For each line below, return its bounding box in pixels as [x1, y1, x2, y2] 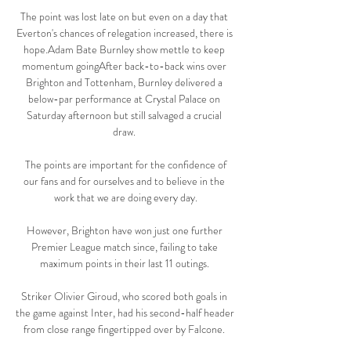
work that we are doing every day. [53, 190, 197, 206]
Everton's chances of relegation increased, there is [16, 25, 233, 42]
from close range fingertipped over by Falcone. [24, 321, 227, 338]
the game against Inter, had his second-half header [16, 305, 234, 321]
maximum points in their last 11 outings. [39, 255, 212, 272]
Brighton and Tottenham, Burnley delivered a [26, 74, 223, 91]
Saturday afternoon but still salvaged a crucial [27, 107, 222, 124]
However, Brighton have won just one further [26, 223, 223, 239]
